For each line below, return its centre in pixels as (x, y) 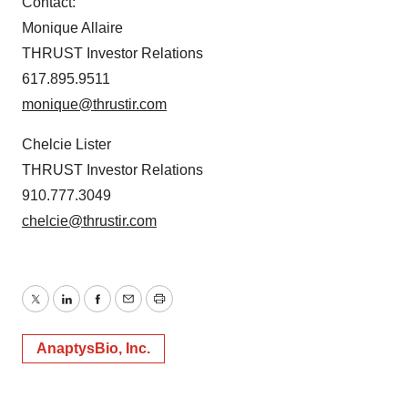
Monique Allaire (72, 28)
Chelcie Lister (66, 145)
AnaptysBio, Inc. (93, 349)
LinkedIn (93, 310)
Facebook (128, 310)
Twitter (56, 310)
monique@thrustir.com (94, 105)
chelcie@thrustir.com (89, 221)
